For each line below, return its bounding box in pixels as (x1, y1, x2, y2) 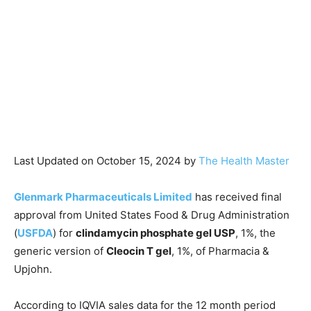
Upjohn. (14, 262, 52, 276)
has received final (192, 190, 282, 204)
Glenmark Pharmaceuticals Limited (14, 190, 192, 204)
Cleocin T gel (106, 244, 171, 258)
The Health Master (199, 154, 289, 168)
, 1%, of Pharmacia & (171, 244, 269, 258)
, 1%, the (235, 226, 276, 240)
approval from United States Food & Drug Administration (14, 208, 289, 222)
